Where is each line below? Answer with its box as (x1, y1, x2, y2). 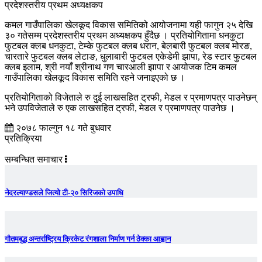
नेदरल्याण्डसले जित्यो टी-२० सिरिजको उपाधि (5, 188, 123, 198)
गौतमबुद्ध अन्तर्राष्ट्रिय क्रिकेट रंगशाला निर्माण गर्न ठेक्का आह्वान (5, 234, 171, 243)
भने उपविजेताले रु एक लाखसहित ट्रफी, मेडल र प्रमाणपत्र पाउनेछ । (5, 103, 235, 113)
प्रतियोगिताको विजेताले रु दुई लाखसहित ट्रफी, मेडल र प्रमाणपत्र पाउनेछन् (5, 92, 257, 103)
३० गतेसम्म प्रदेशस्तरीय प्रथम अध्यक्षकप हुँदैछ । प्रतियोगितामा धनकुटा (5, 30, 244, 41)
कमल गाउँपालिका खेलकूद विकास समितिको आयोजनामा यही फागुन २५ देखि (5, 20, 253, 30)
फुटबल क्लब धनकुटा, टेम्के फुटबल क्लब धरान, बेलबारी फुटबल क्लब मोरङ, (5, 41, 252, 51)
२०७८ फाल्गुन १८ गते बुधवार (13, 123, 111, 133)
